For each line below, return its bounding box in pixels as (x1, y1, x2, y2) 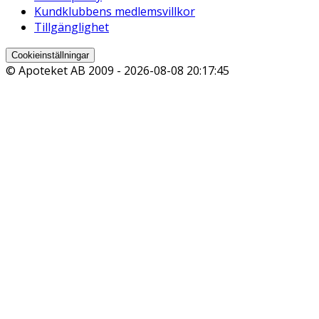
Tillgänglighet (34, 19, 109, 36)
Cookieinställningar (11, 50, 89, 61)
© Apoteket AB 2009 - (6, 63, 124, 79)
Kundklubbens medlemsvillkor (34, 4, 195, 20)
